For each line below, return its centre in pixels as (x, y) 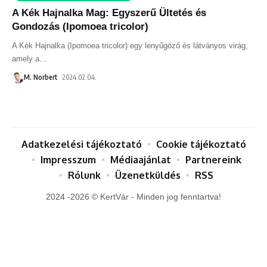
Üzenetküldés (148, 175)
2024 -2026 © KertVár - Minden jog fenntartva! (133, 196)
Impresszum (68, 159)
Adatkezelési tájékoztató (81, 144)
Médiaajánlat (140, 159)
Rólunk (84, 175)
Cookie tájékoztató (201, 144)
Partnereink (213, 159)
